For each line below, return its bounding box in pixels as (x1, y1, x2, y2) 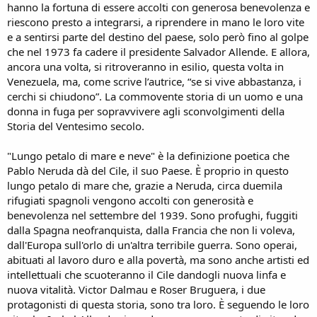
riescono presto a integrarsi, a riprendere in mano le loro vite (7, 14, 304, 29)
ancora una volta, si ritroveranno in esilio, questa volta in (7, 59, 284, 74)
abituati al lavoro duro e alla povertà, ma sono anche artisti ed (7, 252, 309, 267)
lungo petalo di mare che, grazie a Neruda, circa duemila (7, 178, 282, 192)
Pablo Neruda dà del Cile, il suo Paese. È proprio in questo (7, 163, 289, 178)
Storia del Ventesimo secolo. (7, 118, 144, 133)
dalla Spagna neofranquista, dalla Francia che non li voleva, (7, 222, 295, 237)
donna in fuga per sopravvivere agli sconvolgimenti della (7, 103, 284, 118)
